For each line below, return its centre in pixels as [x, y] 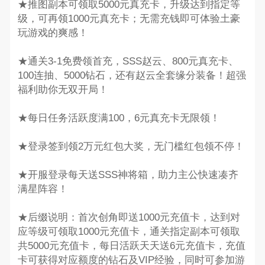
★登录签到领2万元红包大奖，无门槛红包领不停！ [131, 147]
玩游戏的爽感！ [53, 33]
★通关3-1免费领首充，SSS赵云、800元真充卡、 [128, 62]
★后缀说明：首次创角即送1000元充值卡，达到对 [129, 218]
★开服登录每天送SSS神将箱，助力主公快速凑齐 [128, 175]
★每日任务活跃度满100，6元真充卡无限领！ [119, 118]
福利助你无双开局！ [63, 90]
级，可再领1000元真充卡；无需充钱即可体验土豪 [129, 19]
